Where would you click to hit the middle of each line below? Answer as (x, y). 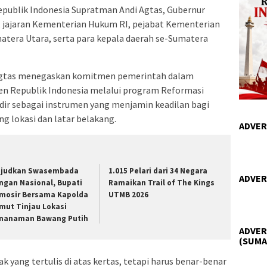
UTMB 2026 (129, 195)
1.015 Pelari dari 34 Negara (158, 171)
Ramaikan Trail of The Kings (162, 183)
